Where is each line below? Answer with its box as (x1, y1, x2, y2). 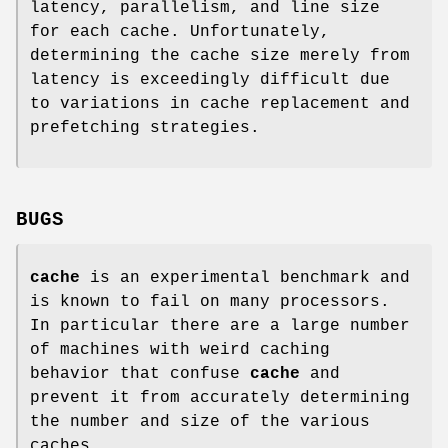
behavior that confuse (30, 365, 250, 384)
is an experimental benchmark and (80, 269, 410, 288)
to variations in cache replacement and (30, 94, 410, 113)
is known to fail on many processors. (30, 293, 390, 312)
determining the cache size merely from (30, 46, 410, 65)
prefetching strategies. (30, 118, 260, 137)
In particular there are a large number (30, 317, 410, 336)
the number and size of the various (30, 413, 370, 432)
